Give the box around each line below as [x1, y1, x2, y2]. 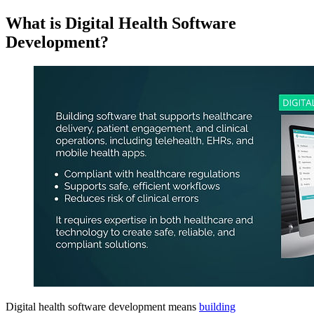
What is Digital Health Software [6, 14, 236, 33]
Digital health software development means [6, 300, 199, 313]
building [199, 300, 235, 313]
